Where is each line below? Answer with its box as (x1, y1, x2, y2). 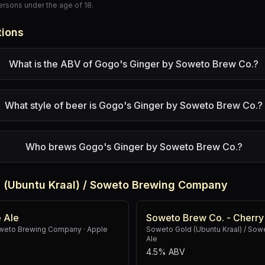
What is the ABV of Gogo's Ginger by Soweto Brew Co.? (9, 58, 259, 70)
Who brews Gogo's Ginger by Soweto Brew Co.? (25, 141, 243, 153)
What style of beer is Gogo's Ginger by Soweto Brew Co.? (5, 99, 263, 111)
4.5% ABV (146, 247, 185, 257)
